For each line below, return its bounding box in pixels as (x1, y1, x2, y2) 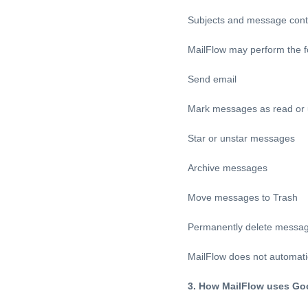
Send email (188, 74, 236, 85)
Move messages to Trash (188, 192, 298, 203)
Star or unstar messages (188, 133, 295, 144)
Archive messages (188, 162, 267, 174)
